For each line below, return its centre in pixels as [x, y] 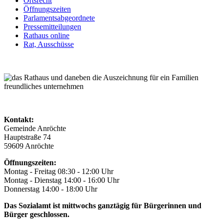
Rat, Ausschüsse [49, 44]
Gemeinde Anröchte [35, 128]
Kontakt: [19, 119]
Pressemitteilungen [52, 26]
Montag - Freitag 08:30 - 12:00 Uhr [59, 171]
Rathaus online [46, 35]
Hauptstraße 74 [27, 137]
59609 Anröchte [29, 146]
